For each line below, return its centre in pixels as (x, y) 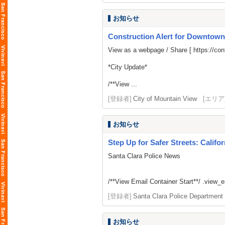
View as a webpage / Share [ (151, 50)
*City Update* (128, 67)
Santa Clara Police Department (178, 196)
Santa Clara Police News (144, 156)
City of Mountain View (165, 99)
